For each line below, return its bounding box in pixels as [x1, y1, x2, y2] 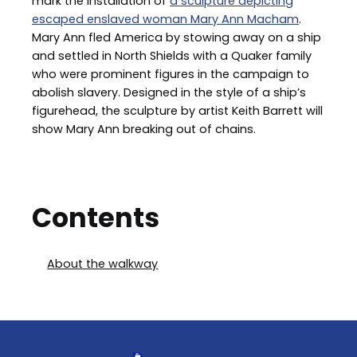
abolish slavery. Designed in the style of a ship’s [32, 84, 306, 101]
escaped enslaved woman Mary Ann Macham [32, 11, 299, 28]
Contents [32, 198, 159, 237]
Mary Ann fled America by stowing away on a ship [32, 29, 321, 46]
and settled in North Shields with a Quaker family [32, 48, 312, 65]
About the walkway [47, 255, 159, 272]
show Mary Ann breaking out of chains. [32, 121, 256, 138]
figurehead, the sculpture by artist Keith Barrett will [32, 103, 323, 120]
